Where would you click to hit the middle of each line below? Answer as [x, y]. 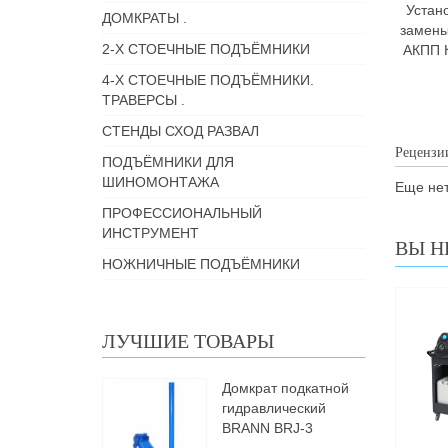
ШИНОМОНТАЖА [160, 182]
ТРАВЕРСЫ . [143, 100]
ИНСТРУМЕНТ [150, 233]
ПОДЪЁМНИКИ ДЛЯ [168, 162]
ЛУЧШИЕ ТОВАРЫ [188, 341]
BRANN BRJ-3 [267, 428]
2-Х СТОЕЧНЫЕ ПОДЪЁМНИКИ [206, 49]
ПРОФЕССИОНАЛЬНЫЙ [182, 213]
